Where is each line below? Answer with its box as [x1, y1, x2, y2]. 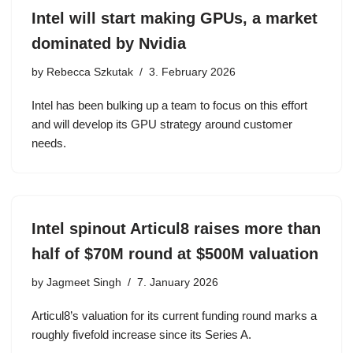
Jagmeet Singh [46, 277, 121, 288]
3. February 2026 [149, 66, 236, 78]
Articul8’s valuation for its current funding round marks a [32, 309, 317, 322]
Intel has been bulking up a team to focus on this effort [32, 98, 307, 112]
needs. [32, 136, 66, 150]
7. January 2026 [137, 277, 218, 288]
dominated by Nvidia [32, 35, 191, 52]
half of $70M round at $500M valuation [32, 245, 318, 262]
